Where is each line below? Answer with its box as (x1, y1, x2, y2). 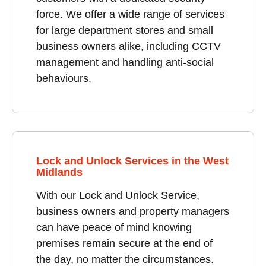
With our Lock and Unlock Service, (36, 189, 199, 201)
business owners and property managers (36, 205, 229, 217)
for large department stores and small (36, 24, 213, 36)
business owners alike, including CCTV (36, 40, 221, 52)
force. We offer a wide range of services (36, 8, 224, 20)
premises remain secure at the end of (36, 237, 213, 249)
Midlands (36, 166, 83, 178)
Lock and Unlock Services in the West (36, 154, 229, 167)
